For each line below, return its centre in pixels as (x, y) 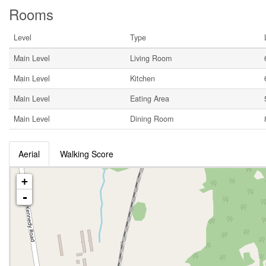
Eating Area (150, 99)
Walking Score (87, 154)
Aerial (29, 154)
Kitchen (142, 78)
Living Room (151, 58)
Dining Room (152, 119)
